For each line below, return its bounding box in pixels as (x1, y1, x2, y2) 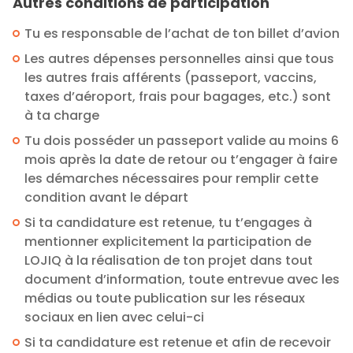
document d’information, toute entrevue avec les (24, 269, 340, 288)
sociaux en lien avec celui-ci (24, 307, 204, 326)
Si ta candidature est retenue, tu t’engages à (24, 213, 312, 232)
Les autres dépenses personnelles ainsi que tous (24, 49, 334, 68)
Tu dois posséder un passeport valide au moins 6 (24, 131, 339, 150)
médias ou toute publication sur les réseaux (24, 288, 305, 307)
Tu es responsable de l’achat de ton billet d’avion (24, 24, 340, 43)
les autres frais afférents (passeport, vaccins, (24, 68, 317, 87)
